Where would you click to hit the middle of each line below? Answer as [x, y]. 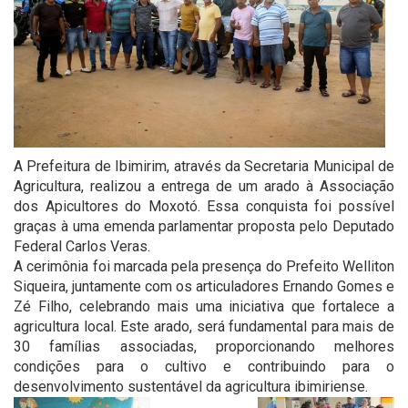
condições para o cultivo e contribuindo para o [204, 367]
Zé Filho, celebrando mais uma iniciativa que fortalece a [204, 307]
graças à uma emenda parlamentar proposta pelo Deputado [204, 227]
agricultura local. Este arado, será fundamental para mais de [204, 327]
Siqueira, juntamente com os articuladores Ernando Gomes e [204, 287]
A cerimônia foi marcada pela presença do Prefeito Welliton [204, 267]
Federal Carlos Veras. [82, 247]
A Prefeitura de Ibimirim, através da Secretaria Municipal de [204, 167]
